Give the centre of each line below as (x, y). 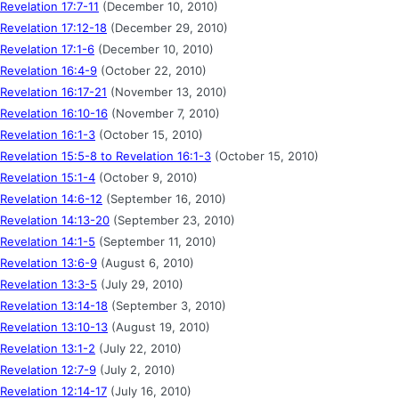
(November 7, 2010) (164, 113)
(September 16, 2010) (164, 198)
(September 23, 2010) (172, 220)
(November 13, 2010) (167, 91)
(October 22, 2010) (152, 70)
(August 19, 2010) (159, 326)
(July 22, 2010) (138, 348)
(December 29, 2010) (167, 27)
